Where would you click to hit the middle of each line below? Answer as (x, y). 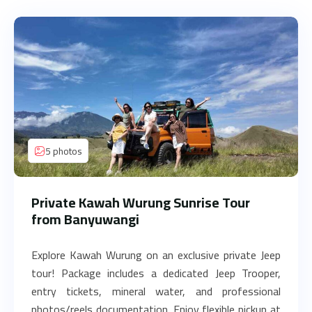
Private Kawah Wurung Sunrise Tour (141, 202)
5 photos (64, 151)
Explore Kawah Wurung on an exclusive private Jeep (156, 255)
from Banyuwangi (85, 219)
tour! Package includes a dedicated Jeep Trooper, (156, 273)
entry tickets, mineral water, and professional (156, 291)
